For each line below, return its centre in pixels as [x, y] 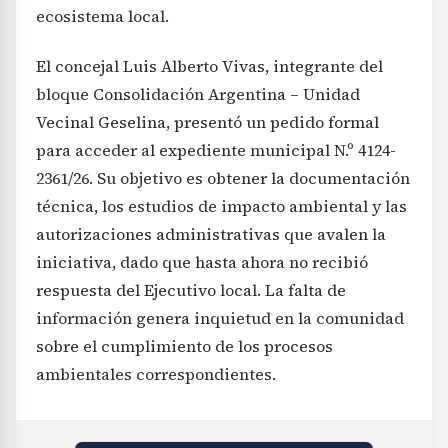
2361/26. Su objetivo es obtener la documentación [223, 177]
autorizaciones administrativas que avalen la [211, 233]
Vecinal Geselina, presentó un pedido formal [207, 121]
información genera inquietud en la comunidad [220, 317]
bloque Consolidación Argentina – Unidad [198, 93]
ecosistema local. [102, 15]
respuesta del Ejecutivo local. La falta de [191, 289]
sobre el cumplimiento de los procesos [184, 345]
